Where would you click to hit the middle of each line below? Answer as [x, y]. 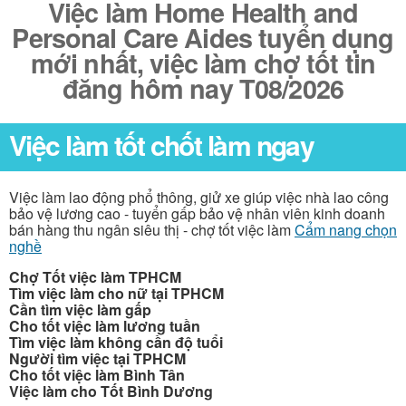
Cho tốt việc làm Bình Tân [97, 374]
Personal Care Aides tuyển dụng [203, 38]
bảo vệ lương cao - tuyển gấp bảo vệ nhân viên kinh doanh [197, 213]
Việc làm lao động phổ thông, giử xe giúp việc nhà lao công [199, 197]
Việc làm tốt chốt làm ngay [162, 144]
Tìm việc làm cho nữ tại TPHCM [116, 293]
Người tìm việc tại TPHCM [97, 358]
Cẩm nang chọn [346, 229]
